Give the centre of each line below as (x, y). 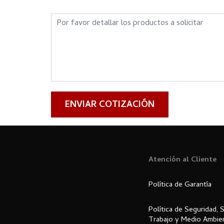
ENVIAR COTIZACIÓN (110, 105)
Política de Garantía (180, 185)
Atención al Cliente (182, 160)
